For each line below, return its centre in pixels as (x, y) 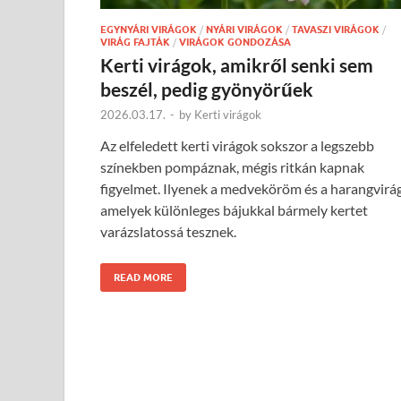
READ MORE (143, 277)
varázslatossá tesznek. (168, 231)
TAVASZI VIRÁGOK (336, 29)
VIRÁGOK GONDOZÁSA (235, 42)
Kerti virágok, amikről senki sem (237, 64)
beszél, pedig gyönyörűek (207, 89)
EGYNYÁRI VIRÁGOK (149, 29)
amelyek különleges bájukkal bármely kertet (234, 209)
